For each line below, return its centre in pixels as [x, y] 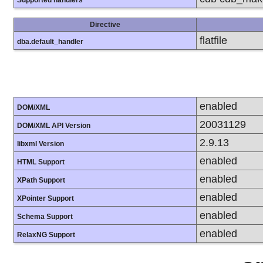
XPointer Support [45, 198]
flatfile [213, 40]
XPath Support [41, 180]
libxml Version [41, 144]
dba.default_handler [50, 41]
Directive [105, 24]
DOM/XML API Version [54, 125]
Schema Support [45, 216]
